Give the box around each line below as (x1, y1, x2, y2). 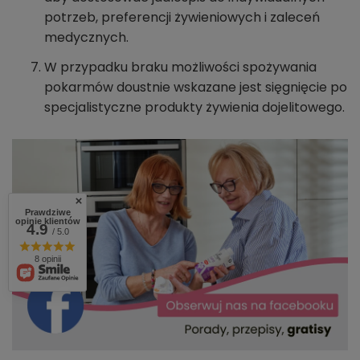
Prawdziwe (24, 207, 71, 217)
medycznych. (44, 28, 129, 47)
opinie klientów (14, 216, 80, 226)
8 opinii (34, 254, 61, 264)
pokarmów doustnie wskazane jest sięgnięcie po (44, 78, 347, 97)
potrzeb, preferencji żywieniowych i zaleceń (44, 8, 320, 27)
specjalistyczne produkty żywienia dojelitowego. (44, 98, 345, 117)
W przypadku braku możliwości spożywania (44, 58, 317, 77)
